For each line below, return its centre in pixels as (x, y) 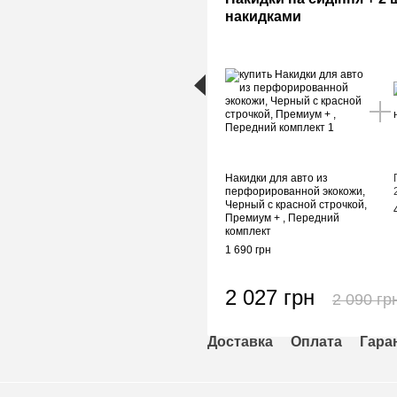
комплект (248, 231)
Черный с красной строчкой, (296, 205)
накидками (263, 16)
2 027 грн (270, 297)
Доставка (240, 342)
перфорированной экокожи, (295, 191)
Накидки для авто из (276, 178)
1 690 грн (248, 250)
